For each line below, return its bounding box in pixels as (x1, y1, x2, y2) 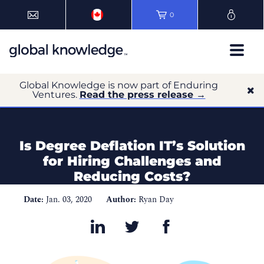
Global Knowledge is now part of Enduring (19, 80, 218, 91)
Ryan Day (138, 193, 174, 206)
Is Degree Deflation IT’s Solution (19, 138, 245, 154)
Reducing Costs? (74, 169, 190, 184)
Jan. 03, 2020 (46, 193, 92, 206)
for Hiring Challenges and (42, 153, 222, 169)
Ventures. (32, 89, 80, 100)
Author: (106, 193, 136, 206)
